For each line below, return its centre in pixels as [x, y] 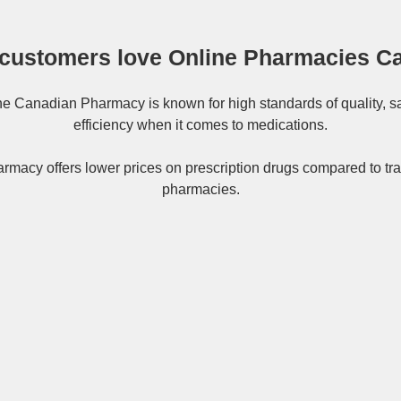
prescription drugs [242, 168]
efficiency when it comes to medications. [200, 125]
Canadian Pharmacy [79, 104]
